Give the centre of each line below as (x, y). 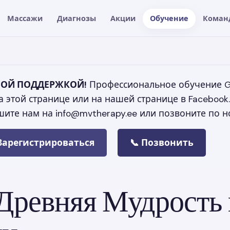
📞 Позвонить (162, 142)
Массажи (25, 18)
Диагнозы (77, 18)
